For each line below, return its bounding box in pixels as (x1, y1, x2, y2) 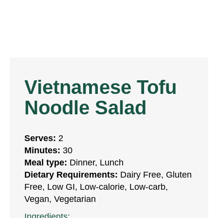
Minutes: (24, 145, 63, 155)
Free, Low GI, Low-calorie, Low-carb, (24, 182, 168, 192)
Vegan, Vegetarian (24, 194, 96, 204)
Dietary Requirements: (24, 169, 120, 180)
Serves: (24, 133, 58, 143)
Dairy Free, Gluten (120, 169, 192, 180)
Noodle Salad (24, 96, 146, 118)
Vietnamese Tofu (24, 76, 177, 98)
